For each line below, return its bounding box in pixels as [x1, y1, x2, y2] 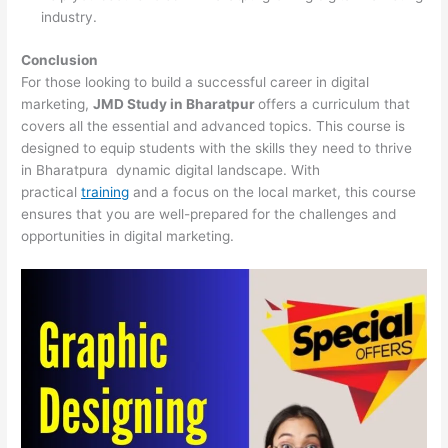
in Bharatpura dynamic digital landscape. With [21, 161, 321, 178]
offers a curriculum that [258, 95, 411, 112]
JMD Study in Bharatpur [93, 95, 259, 112]
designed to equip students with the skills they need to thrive [21, 139, 413, 156]
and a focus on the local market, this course [129, 183, 417, 200]
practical [21, 183, 82, 200]
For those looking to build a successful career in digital [21, 73, 370, 90]
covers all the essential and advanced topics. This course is [21, 117, 406, 134]
